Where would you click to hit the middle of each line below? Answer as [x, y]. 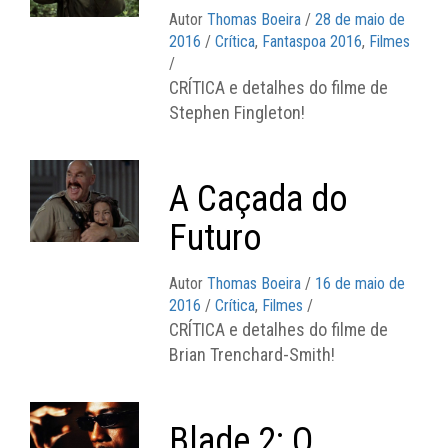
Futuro [216, 237]
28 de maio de [360, 19]
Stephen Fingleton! [237, 112]
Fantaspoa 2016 [312, 41]
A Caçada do [259, 198]
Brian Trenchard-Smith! [252, 354]
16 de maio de [360, 283]
